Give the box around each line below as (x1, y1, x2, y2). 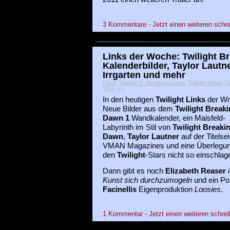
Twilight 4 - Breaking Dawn (119, 79, 185, 86)
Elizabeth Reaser (165, 166, 226, 175)
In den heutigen (102, 95, 156, 104)
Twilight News (187, 79, 222, 86)
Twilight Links (155, 95, 205, 104)
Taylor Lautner (127, 132, 179, 141)
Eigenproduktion (136, 185, 195, 194)
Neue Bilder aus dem (102, 104, 175, 113)
